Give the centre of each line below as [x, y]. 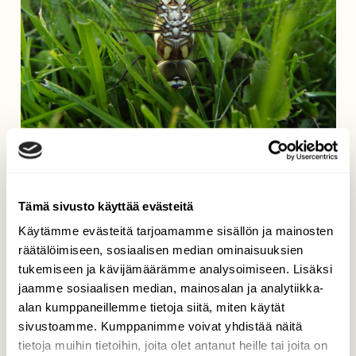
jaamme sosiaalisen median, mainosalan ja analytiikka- [171, 288]
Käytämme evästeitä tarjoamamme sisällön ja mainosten [176, 231]
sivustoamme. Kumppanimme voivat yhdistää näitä [160, 327]
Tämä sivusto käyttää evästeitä [106, 206]
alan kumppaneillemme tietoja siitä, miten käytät [151, 308]
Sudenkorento [178, 159]
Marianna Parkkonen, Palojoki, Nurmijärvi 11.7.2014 [178, 183]
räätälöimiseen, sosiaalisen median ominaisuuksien [161, 250]
